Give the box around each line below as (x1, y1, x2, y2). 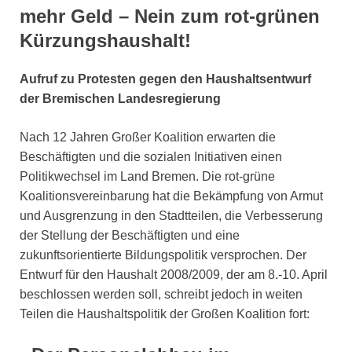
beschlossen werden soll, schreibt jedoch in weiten (20, 288, 302, 302)
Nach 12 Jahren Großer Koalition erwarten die (20, 130, 276, 145)
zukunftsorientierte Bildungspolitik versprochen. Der (20, 248, 306, 262)
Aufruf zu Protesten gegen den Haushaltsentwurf (20, 72, 311, 86)
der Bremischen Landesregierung (20, 92, 221, 106)
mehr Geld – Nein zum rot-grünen (20, 5, 320, 27)
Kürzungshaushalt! (20, 29, 191, 51)
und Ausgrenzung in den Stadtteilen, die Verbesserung (20, 209, 323, 223)
